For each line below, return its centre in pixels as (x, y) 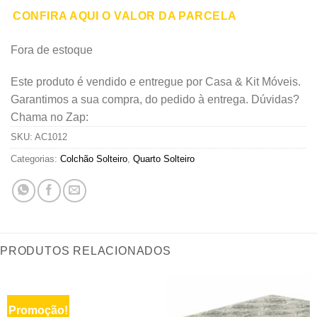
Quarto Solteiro (164, 159)
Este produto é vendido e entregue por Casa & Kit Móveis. (156, 82)
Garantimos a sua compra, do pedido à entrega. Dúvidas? (155, 100)
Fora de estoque (52, 50)
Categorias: (35, 159)
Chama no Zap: (50, 117)
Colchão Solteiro (94, 159)
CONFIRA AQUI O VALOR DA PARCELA (125, 16)
